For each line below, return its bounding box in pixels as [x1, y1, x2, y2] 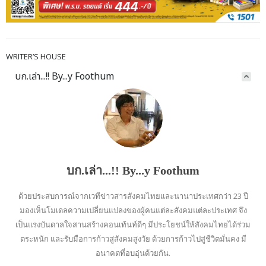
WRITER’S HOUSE [6, 51, 66, 62]
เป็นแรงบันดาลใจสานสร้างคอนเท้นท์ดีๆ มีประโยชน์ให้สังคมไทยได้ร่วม [15, 218, 251, 230]
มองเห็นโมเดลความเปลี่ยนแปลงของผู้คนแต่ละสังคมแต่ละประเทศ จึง [19, 204, 247, 216]
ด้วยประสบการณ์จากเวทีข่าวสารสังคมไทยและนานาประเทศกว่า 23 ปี [18, 190, 248, 201]
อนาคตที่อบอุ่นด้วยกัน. [96, 247, 170, 258]
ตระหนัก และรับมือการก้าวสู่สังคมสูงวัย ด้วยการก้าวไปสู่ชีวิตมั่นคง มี [20, 233, 246, 244]
